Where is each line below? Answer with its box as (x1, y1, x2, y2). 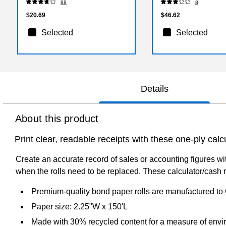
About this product (15, 113, 99, 125)
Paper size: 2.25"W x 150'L (31, 202, 128, 211)
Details (140, 84, 168, 94)
